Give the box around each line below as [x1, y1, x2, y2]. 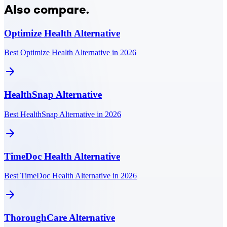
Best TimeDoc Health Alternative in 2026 [4, 171, 137, 180]
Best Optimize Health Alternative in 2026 [4, 48, 136, 57]
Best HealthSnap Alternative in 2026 [4, 109, 121, 119]
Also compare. [4, 4, 89, 17]
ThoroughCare [4, 212, 67, 223]
